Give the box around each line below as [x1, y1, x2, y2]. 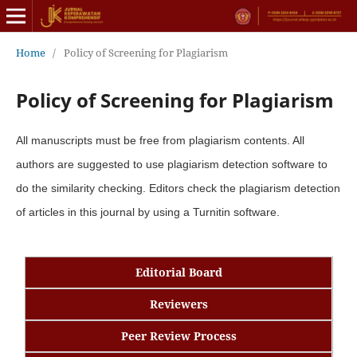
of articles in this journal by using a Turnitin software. [15, 205, 280, 218]
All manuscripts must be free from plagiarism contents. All [15, 133, 304, 147]
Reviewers [149, 296, 208, 312]
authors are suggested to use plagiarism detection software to [15, 157, 328, 171]
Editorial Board [135, 264, 222, 280]
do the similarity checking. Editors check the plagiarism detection [15, 181, 340, 194]
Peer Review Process [120, 328, 237, 343]
